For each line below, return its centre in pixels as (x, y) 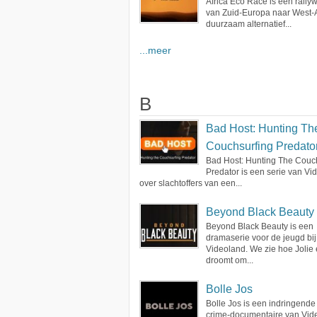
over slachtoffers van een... (191, 183)
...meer (155, 51)
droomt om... (230, 260)
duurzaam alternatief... (249, 24)
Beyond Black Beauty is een (260, 226)
